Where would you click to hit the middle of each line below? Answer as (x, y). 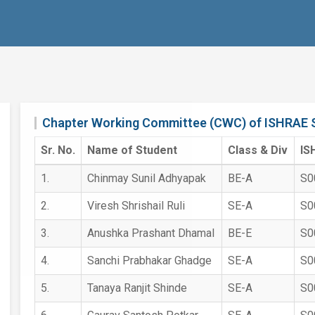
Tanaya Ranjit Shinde (137, 288)
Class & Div (257, 150)
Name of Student (132, 150)
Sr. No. (58, 150)
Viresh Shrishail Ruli (136, 206)
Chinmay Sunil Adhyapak (146, 178)
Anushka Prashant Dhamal (150, 233)
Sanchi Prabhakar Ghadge (149, 261)
